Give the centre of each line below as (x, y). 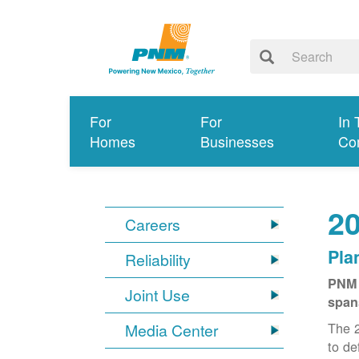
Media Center (172, 331)
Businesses (237, 142)
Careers (153, 225)
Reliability (158, 260)
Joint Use (158, 295)
